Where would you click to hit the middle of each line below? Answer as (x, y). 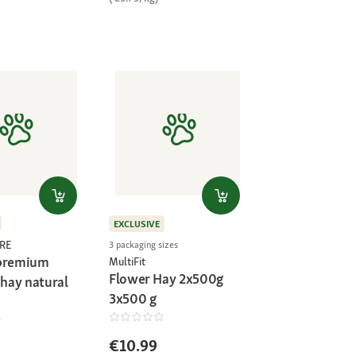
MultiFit (127, 262)
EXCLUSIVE (137, 224)
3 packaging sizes (143, 244)
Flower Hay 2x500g (166, 279)
